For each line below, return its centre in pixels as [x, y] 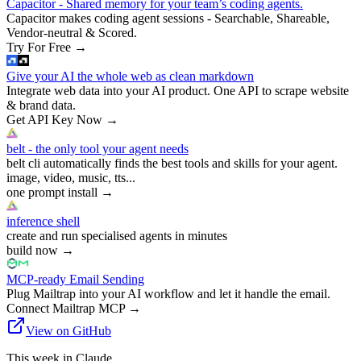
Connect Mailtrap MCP [66, 308]
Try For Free [39, 47]
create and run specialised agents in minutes [117, 235]
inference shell [43, 221]
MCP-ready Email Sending [75, 279]
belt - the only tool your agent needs [98, 148]
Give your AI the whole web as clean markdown [130, 76]
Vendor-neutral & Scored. [72, 32]
